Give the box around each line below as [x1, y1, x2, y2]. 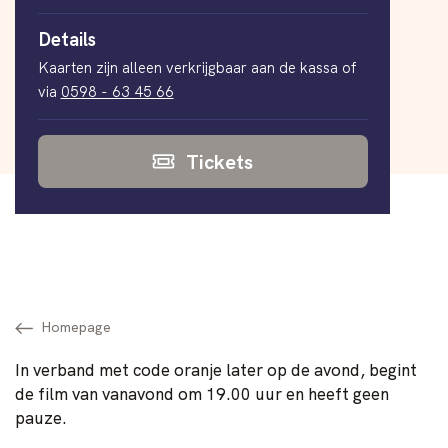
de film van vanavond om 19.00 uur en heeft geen [15, 382, 389, 404]
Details [37, 26, 96, 51]
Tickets [185, 149, 253, 174]
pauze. [15, 406, 77, 428]
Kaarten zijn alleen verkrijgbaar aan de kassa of [37, 58, 356, 77]
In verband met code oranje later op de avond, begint [15, 358, 417, 380]
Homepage [41, 318, 112, 337]
